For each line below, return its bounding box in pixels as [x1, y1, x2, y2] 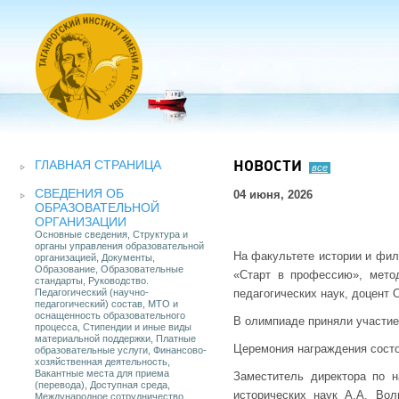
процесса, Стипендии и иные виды [35, 322, 191, 332]
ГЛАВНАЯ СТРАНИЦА [35, 158, 161, 172]
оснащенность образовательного [35, 310, 185, 321]
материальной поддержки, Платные [35, 333, 196, 344]
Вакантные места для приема [35, 368, 169, 379]
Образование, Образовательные [35, 264, 183, 274]
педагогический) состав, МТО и [35, 298, 178, 309]
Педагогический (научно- [35, 287, 149, 297]
